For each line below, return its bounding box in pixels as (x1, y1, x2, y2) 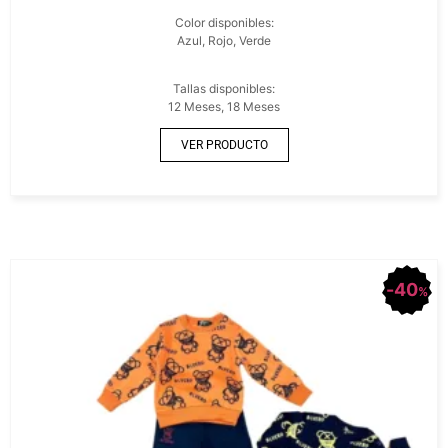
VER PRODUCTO (180, 138, 268, 152)
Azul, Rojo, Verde (177, 33, 271, 48)
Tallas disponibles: (173, 81, 275, 96)
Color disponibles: (174, 15, 274, 30)
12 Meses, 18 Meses (168, 99, 280, 114)
